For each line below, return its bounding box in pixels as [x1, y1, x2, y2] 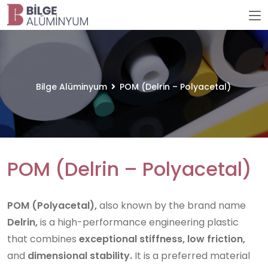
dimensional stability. [28, 249, 132, 263]
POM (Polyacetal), [7, 199, 97, 212]
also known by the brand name [97, 199, 246, 212]
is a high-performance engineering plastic [38, 215, 239, 229]
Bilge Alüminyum [35, 81, 107, 93]
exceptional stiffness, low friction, [79, 232, 245, 246]
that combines [7, 232, 79, 246]
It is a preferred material [132, 249, 250, 263]
